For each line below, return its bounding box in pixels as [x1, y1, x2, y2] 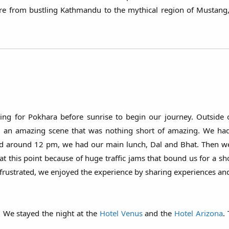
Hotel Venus [99, 208, 143, 219]
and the [142, 208, 175, 219]
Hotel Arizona [174, 208, 223, 219]
